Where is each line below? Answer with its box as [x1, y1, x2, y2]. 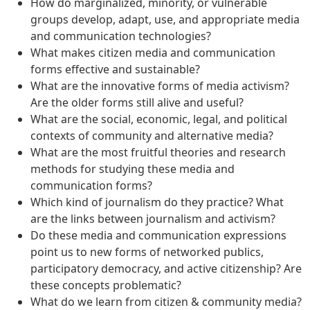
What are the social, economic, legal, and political [30, 111, 287, 127]
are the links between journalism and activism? [30, 211, 281, 226]
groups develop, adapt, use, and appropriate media [30, 12, 300, 27]
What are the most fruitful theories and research [30, 145, 286, 160]
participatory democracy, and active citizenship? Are [30, 261, 302, 276]
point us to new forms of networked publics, [30, 244, 264, 259]
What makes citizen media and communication [30, 45, 275, 60]
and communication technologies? [30, 28, 219, 44]
